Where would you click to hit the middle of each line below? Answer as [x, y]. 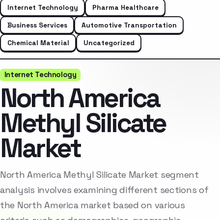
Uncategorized [109, 42]
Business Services [37, 25]
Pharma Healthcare [125, 7]
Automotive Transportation [129, 25]
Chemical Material [38, 42]
